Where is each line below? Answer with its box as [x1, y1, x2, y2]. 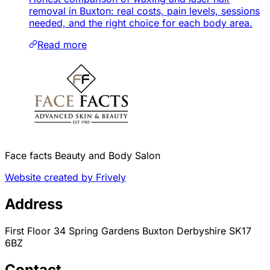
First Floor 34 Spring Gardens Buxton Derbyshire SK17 [5, 225, 251, 237]
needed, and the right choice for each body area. [29, 17, 253, 30]
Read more [37, 39, 87, 51]
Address [5, 195, 63, 213]
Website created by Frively [5, 171, 126, 184]
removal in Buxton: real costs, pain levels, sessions [29, 5, 260, 17]
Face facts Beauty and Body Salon [5, 149, 160, 162]
